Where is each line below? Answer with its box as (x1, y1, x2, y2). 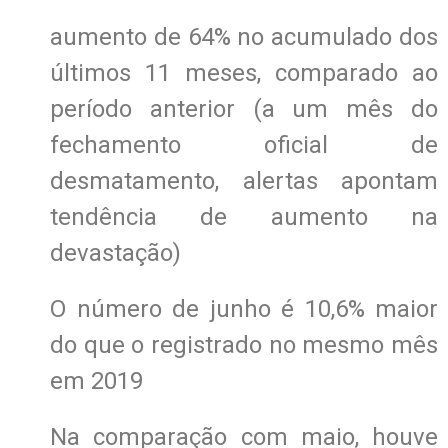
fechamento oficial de (50, 130, 438, 159)
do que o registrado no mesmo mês (50, 330, 438, 359)
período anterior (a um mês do (50, 94, 438, 123)
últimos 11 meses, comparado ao (50, 58, 438, 87)
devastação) (50, 238, 181, 267)
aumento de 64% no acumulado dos (50, 22, 438, 51)
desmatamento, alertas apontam (50, 166, 438, 195)
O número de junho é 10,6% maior (50, 294, 438, 323)
